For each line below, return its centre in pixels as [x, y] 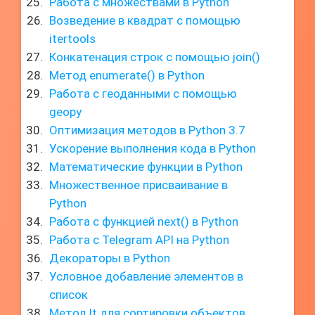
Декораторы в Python [110, 258]
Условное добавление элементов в [146, 276]
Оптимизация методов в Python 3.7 [147, 130]
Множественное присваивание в [139, 185]
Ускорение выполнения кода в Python [153, 148]
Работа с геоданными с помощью [143, 94]
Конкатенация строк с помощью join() [155, 57]
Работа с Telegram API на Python [139, 240]
